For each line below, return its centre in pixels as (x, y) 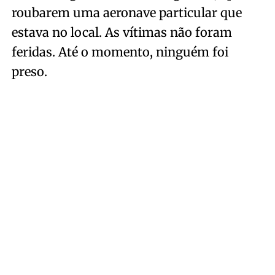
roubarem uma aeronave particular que (126, 13)
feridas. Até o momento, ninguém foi (120, 52)
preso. (29, 72)
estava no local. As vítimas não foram (122, 32)
